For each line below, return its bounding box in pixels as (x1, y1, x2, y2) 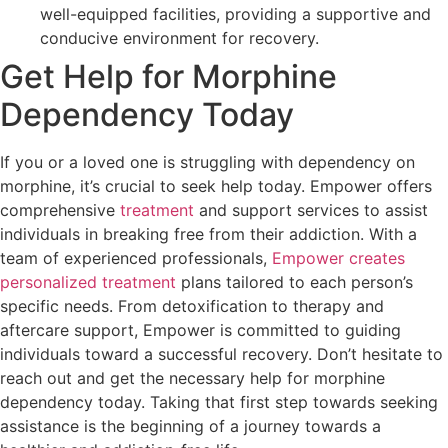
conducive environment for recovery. (40, 28, 319, 49)
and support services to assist (194, 200, 428, 221)
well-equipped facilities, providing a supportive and (40, 4, 431, 25)
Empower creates (272, 248, 405, 269)
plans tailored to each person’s (176, 272, 413, 293)
